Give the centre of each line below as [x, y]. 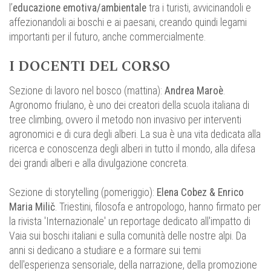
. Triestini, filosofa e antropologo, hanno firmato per [158, 207]
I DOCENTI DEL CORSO [90, 67]
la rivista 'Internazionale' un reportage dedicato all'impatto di [130, 222]
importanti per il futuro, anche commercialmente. [107, 37]
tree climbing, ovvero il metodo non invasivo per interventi [125, 120]
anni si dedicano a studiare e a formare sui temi [105, 251]
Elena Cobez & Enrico [200, 193]
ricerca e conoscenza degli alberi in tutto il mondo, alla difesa [132, 149]
